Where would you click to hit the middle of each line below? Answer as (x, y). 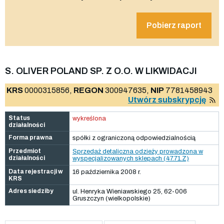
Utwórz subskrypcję (167, 99)
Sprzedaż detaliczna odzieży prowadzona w (138, 151)
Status (19, 118)
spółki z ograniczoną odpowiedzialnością (134, 138)
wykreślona (89, 118)
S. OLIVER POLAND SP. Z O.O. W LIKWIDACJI (101, 71)
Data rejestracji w (36, 171)
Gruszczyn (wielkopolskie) (111, 198)
